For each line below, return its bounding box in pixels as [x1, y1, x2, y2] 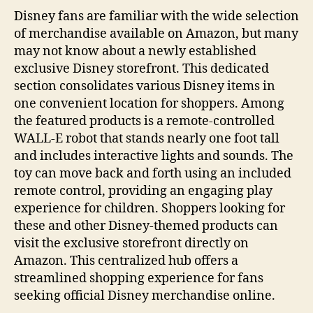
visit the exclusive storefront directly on [14, 235, 249, 252]
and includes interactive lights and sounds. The [14, 147, 293, 164]
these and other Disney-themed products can [14, 217, 278, 234]
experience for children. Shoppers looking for [14, 200, 285, 217]
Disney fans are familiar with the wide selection [14, 8, 299, 24]
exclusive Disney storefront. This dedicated [14, 60, 269, 77]
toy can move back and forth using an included [14, 165, 291, 182]
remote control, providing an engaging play [14, 182, 272, 199]
